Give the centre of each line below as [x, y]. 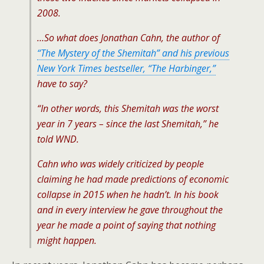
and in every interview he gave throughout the [130, 210]
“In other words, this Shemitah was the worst [128, 108]
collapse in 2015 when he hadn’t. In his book [128, 194]
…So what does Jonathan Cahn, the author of [128, 38]
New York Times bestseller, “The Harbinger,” [126, 68]
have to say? [62, 84]
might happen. [67, 240]
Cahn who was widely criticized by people [121, 164]
